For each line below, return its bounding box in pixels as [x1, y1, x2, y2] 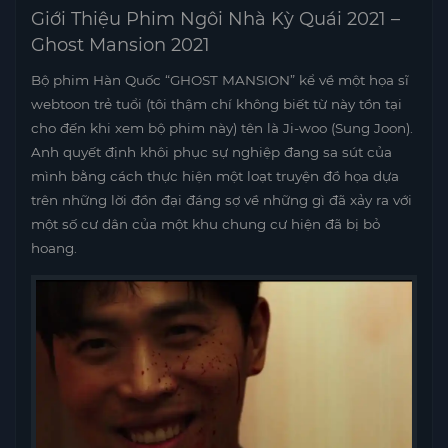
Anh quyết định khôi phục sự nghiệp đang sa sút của [31, 144, 392, 161]
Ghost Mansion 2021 [31, 34, 210, 57]
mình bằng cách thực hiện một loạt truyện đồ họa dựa [31, 168, 399, 185]
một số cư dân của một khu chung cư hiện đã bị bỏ [31, 216, 380, 233]
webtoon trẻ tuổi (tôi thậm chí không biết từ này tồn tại [31, 96, 402, 113]
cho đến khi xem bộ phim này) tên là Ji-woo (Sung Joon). [31, 120, 413, 137]
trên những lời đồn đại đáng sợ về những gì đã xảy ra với [31, 192, 412, 209]
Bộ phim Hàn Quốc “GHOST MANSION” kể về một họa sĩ [31, 72, 409, 89]
